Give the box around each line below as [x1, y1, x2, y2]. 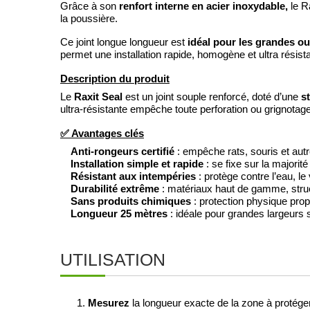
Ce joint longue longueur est [60, 37, 188, 48]
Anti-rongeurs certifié [71, 145, 174, 157]
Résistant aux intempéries [71, 170, 196, 182]
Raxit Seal [74, 91, 122, 102]
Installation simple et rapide [71, 158, 203, 170]
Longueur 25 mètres [71, 208, 167, 219]
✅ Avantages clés [60, 128, 144, 139]
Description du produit [60, 73, 170, 84]
